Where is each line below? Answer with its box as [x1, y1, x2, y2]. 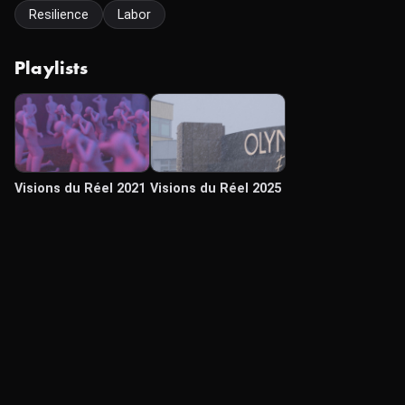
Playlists [14, 61, 89, 77]
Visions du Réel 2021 [14, 181, 146, 196]
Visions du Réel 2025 [150, 181, 281, 196]
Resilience [29, 7, 89, 22]
